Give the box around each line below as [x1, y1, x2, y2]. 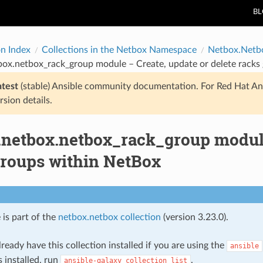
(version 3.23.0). [160, 212, 228, 222]
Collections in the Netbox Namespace [41, 45, 197, 55]
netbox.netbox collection [58, 212, 161, 222]
